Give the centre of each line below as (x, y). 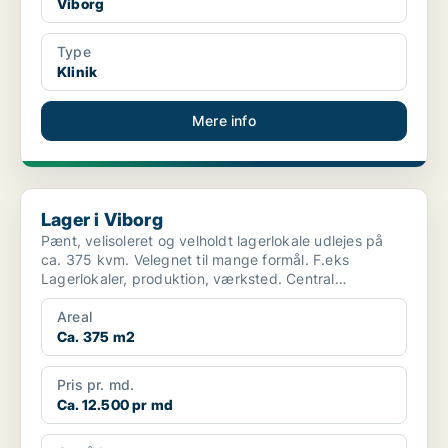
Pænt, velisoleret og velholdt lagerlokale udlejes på (212, 241)
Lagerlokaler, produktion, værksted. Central (188, 279)
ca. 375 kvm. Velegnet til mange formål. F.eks (195, 260)
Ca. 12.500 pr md (115, 405)
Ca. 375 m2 (96, 337)
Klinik (77, 72)
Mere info (224, 121)
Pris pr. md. (96, 385)
